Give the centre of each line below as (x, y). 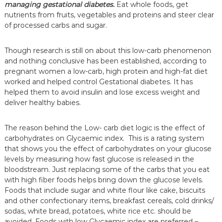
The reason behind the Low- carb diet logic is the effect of (104, 128)
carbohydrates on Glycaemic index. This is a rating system (104, 138)
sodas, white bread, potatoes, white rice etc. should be (98, 211)
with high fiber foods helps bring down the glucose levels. (104, 180)
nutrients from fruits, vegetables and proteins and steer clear (109, 15)
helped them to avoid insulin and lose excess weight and (102, 92)
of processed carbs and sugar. (55, 25)
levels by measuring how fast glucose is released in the (99, 159)
